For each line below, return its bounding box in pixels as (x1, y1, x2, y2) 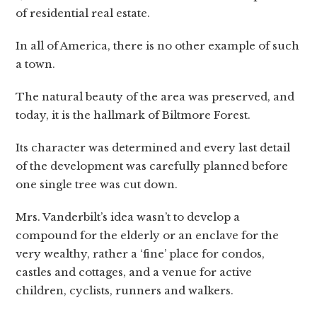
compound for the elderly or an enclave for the (16, 229, 279, 243)
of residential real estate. (16, 6, 151, 21)
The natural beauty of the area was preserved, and (16, 90, 295, 104)
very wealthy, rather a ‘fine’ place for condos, (16, 247, 265, 261)
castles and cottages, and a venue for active (16, 265, 253, 279)
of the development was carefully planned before (16, 159, 289, 173)
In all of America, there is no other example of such (16, 39, 300, 53)
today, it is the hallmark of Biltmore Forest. (16, 108, 251, 122)
